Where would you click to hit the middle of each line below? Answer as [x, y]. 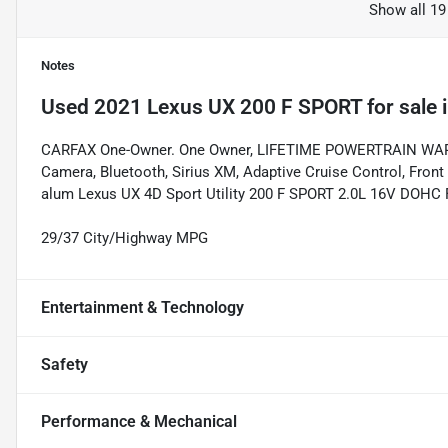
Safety [64, 365]
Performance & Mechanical [139, 422]
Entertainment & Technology [142, 308]
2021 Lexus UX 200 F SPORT [228, 107]
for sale [399, 107]
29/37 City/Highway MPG [124, 238]
